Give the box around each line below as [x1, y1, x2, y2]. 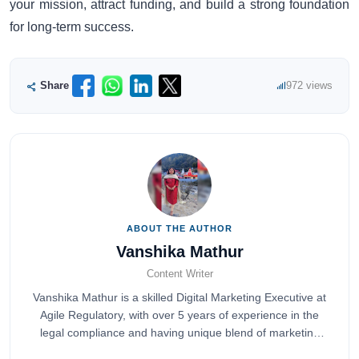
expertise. [155, 345, 204, 357]
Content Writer [146, 268, 213, 280]
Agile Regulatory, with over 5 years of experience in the [40, 309, 319, 322]
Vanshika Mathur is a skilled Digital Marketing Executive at [33, 292, 326, 305]
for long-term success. [10, 19, 134, 34]
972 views [286, 79, 333, 92]
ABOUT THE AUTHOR [127, 223, 232, 233]
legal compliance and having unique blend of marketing [39, 327, 320, 340]
